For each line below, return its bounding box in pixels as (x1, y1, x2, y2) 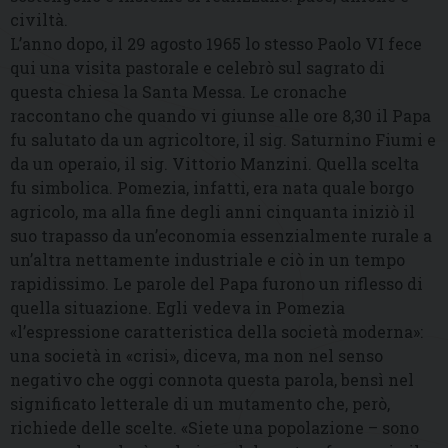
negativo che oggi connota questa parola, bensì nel (10, 369, 414, 391)
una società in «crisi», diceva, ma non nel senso (10, 345, 383, 367)
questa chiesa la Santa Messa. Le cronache (10, 81, 347, 103)
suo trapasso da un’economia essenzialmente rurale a (10, 225, 432, 247)
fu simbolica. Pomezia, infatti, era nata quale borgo (10, 177, 414, 199)
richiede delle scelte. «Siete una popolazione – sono (10, 417, 419, 439)
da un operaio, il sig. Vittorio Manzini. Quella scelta (10, 153, 419, 175)
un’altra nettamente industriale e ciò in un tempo (10, 249, 405, 271)
